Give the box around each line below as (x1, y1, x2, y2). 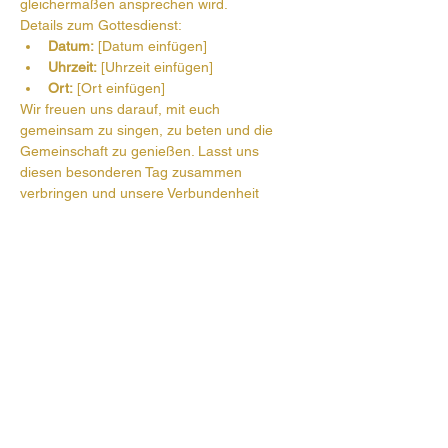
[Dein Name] (20, 248, 99, 264)
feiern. (20, 206, 60, 222)
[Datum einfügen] (94, 38, 207, 54)
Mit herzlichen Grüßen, (20, 227, 165, 243)
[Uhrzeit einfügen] (97, 59, 213, 75)
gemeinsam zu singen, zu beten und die (20, 122, 277, 138)
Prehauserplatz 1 (55, 421, 163, 437)
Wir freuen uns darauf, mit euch (20, 101, 224, 117)
